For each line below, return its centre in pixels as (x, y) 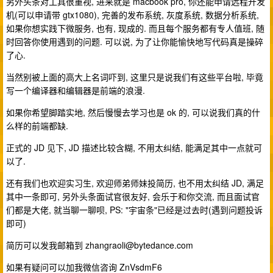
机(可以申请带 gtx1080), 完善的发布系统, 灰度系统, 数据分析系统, (133, 15)
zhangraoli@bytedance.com (139, 245)
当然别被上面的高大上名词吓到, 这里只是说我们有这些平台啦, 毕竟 (135, 77)
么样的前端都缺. (37, 126)
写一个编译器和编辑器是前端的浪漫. (76, 90)
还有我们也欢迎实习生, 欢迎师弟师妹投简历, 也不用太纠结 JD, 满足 (135, 183)
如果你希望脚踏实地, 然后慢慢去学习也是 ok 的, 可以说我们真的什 (133, 112)
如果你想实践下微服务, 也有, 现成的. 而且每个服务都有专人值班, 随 (135, 28)
